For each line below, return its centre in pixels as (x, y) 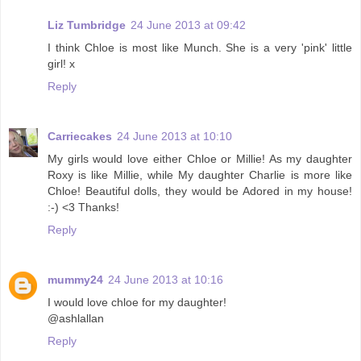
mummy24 (75, 279)
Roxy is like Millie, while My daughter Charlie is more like (200, 174)
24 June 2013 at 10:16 (166, 279)
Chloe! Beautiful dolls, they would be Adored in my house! (200, 191)
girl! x (61, 63)
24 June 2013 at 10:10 (174, 136)
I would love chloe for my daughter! (137, 302)
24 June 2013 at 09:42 (188, 25)
